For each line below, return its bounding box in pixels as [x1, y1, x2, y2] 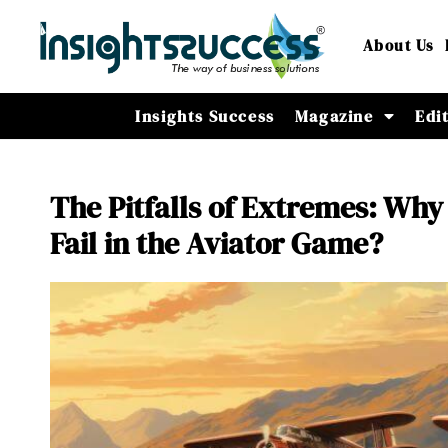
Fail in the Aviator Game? [50, 223, 384, 264]
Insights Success [135, 104, 275, 127]
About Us [362, 35, 435, 57]
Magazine [294, 104, 374, 127]
